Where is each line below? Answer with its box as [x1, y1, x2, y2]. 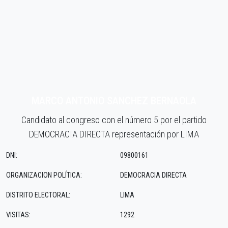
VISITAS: [6, 211, 31, 220]
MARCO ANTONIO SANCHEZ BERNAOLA [32, 95, 196, 107]
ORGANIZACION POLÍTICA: [6, 171, 82, 180]
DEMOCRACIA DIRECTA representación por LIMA [29, 129, 199, 140]
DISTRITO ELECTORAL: [6, 191, 70, 200]
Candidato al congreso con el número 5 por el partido [21, 115, 207, 126]
